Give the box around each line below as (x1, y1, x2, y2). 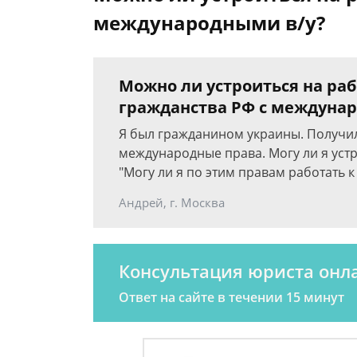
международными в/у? (93, 10, 325, 36)
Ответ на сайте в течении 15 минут (119, 288, 344, 306)
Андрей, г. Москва (119, 194, 225, 210)
